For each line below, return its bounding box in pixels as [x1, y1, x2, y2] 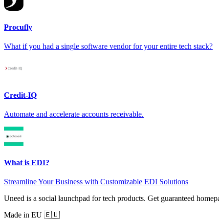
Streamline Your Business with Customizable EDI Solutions [4, 177, 188, 186]
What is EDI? [4, 158, 49, 167]
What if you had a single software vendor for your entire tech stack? [4, 42, 213, 51]
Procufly [4, 23, 32, 32]
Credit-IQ [4, 90, 37, 99]
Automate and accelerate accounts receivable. [4, 109, 144, 118]
